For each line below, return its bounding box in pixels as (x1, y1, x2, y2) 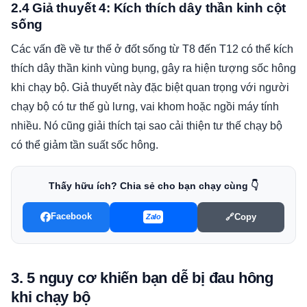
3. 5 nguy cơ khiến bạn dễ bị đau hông (11, 269, 273, 286)
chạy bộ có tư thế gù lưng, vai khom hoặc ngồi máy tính (11, 100, 279, 112)
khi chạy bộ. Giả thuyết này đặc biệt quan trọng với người (11, 81, 289, 93)
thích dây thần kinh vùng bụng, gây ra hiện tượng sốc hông (11, 62, 296, 74)
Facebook (51, 212, 93, 222)
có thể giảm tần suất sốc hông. (11, 138, 158, 151)
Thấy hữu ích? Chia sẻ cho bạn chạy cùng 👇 (49, 180, 258, 191)
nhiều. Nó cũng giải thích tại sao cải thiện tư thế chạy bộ (11, 119, 282, 132)
